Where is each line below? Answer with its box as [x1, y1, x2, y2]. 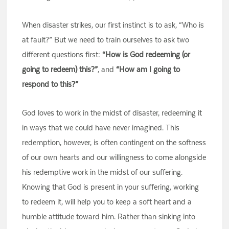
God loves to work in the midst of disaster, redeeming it [22, 108, 202, 118]
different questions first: [22, 50, 103, 60]
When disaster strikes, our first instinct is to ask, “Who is [22, 20, 204, 30]
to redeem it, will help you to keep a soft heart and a [22, 197, 192, 207]
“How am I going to [114, 64, 180, 75]
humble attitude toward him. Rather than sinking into [22, 212, 196, 222]
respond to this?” [22, 79, 79, 89]
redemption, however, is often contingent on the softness [22, 138, 207, 148]
